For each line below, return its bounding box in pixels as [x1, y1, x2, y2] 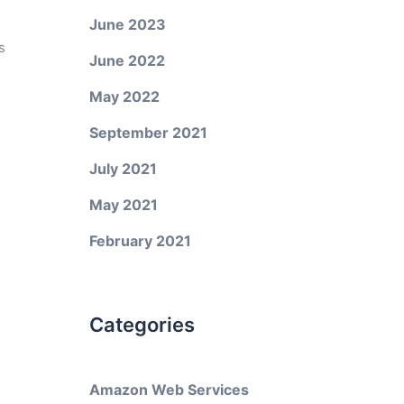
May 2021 [88, 196, 158, 214]
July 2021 [88, 160, 157, 178]
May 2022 [88, 87, 160, 106]
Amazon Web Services [88, 381, 249, 399]
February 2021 [88, 232, 191, 250]
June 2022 [88, 51, 165, 69]
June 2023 [88, 15, 166, 33]
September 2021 [88, 124, 207, 142]
